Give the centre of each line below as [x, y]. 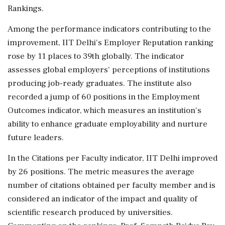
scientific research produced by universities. [90, 212]
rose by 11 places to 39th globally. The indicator [96, 56]
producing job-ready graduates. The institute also [99, 83]
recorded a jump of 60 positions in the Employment [104, 97]
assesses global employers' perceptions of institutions [109, 70]
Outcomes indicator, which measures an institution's [104, 110]
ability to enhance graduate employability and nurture [107, 124]
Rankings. [26, 8]
